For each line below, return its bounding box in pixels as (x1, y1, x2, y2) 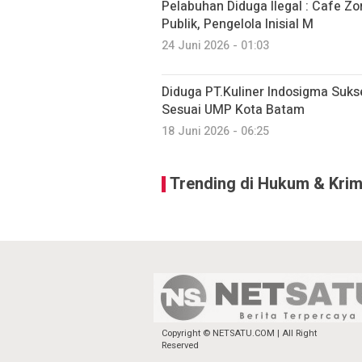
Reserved (162, 338, 199, 352)
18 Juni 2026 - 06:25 (162, 122, 269, 140)
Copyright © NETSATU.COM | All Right (162, 326, 317, 340)
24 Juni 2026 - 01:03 (162, 36, 269, 54)
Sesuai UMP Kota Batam (162, 99, 305, 120)
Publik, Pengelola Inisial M (162, 14, 314, 34)
